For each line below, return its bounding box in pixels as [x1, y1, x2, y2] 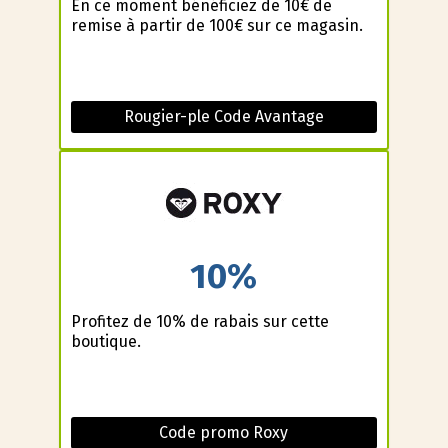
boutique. [70, 331, 141, 351]
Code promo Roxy [159, 422, 289, 442]
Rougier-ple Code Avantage [123, 107, 324, 127]
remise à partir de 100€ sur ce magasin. [70, 16, 363, 36]
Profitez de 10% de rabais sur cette [70, 311, 329, 331]
